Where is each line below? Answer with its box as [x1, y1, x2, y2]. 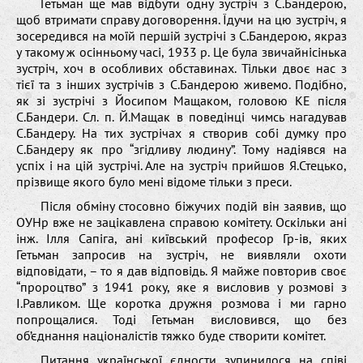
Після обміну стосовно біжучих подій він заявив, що [41, 197, 347, 214]
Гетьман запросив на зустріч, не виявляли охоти [16, 246, 347, 263]
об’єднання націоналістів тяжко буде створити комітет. [16, 327, 326, 344]
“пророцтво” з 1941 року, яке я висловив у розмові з [16, 278, 347, 295]
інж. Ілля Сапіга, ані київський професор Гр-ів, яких [16, 229, 347, 246]
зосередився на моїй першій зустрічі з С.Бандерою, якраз [16, 27, 347, 44]
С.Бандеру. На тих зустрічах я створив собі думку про [16, 124, 347, 141]
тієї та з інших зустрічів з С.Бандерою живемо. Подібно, [16, 75, 347, 92]
